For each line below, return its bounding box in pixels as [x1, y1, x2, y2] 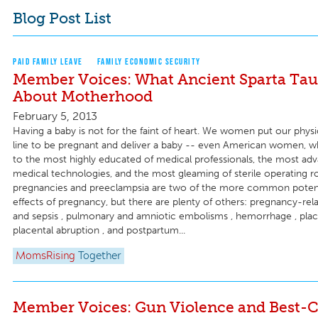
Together [78, 251, 121, 261]
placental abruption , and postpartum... [13, 224, 185, 237]
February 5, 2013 [13, 109, 97, 124]
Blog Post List [13, 9, 111, 27]
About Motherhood [13, 87, 153, 106]
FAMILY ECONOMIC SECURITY [97, 56, 201, 67]
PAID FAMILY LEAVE [13, 56, 83, 67]
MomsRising [16, 251, 75, 261]
